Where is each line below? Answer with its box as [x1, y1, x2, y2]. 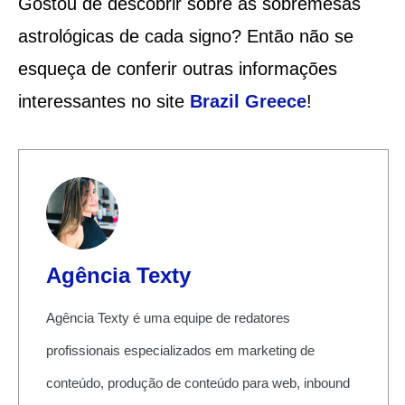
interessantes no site [17, 90, 190, 111]
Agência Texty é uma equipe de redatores [45, 309, 290, 325]
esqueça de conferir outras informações [17, 58, 337, 79]
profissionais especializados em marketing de [45, 342, 315, 358]
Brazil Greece [189, 90, 306, 111]
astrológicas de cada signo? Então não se [17, 25, 353, 46]
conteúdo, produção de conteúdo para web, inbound [45, 374, 350, 391]
